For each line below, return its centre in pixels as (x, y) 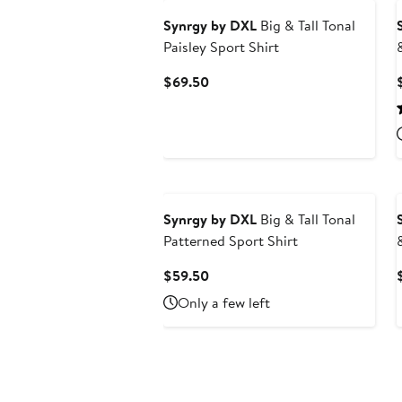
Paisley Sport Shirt (221, 47)
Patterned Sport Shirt (231, 241)
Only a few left (224, 303)
